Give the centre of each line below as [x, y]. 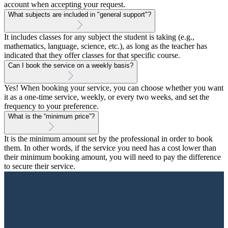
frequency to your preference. [51, 106]
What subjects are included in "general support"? [80, 15]
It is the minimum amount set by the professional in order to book [108, 139]
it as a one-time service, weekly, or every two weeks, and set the [107, 97]
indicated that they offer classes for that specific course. [92, 55]
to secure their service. [40, 166]
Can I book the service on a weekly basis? [71, 66]
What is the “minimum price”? [51, 117]
